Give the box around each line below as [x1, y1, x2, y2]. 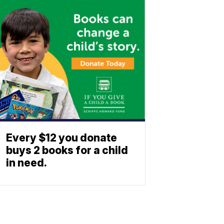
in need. [6, 156, 47, 169]
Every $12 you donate [6, 131, 117, 144]
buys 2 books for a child [6, 144, 128, 156]
